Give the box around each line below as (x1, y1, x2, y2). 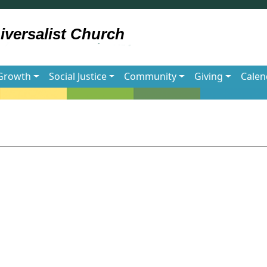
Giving (194, 70, 223, 83)
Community (124, 70, 177, 83)
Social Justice (48, 70, 107, 83)
